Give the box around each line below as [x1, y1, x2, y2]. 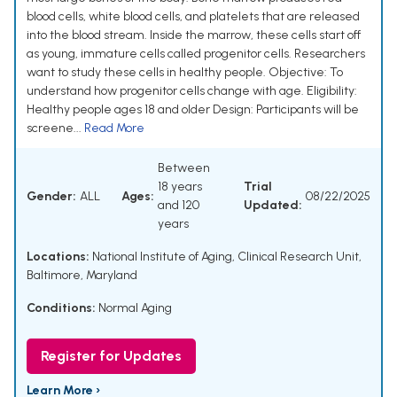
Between [158, 160, 210, 176]
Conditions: [27, 300, 96, 316]
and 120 [158, 198, 199, 214]
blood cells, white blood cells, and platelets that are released [27, 9, 360, 25]
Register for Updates [41, 347, 182, 365]
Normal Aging [98, 300, 172, 316]
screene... [27, 121, 84, 136]
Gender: [27, 188, 76, 204]
